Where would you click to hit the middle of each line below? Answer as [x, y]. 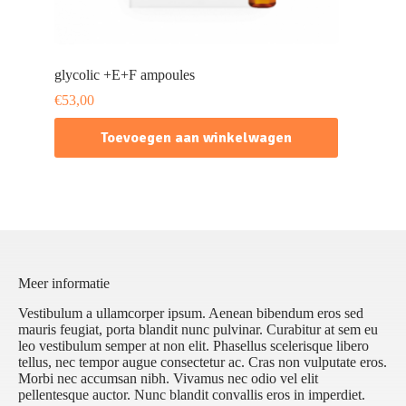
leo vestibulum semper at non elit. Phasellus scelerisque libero [193, 346]
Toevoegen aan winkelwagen [196, 138]
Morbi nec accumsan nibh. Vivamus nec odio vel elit [168, 379]
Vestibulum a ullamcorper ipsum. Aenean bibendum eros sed [191, 314]
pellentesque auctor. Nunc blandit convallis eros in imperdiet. [192, 395]
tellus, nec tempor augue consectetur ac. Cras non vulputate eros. [203, 362]
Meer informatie [64, 284]
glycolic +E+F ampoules [125, 75]
